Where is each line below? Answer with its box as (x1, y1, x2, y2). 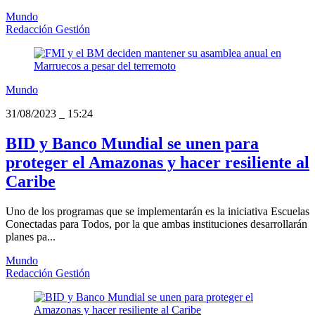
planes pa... (6, 230, 56, 243)
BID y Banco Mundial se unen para (6, 134, 259, 153)
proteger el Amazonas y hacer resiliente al (6, 153, 309, 172)
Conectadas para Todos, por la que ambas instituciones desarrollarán (6, 217, 307, 230)
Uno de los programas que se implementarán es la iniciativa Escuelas (6, 205, 309, 217)
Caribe (6, 172, 56, 191)
